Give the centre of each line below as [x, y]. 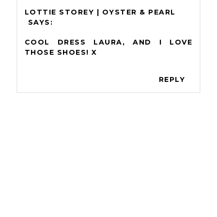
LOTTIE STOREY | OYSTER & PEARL [100, 12]
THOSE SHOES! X [61, 52]
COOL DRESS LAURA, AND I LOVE [108, 42]
